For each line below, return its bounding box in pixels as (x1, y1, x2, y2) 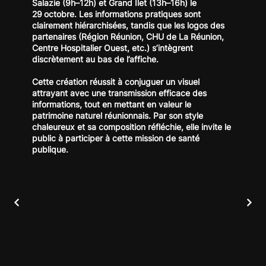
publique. (32, 144, 68, 154)
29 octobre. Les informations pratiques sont (32, 8, 201, 19)
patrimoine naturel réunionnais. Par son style (32, 110, 203, 121)
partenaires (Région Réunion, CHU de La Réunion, (32, 31, 224, 42)
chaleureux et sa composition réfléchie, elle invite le (32, 121, 231, 132)
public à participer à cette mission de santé (32, 132, 199, 143)
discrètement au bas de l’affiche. (32, 53, 159, 64)
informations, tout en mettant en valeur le (32, 99, 191, 109)
